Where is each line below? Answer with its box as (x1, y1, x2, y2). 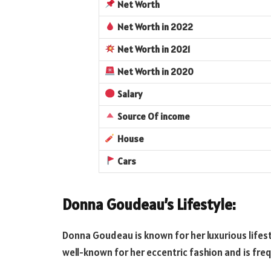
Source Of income (117, 110, 190, 122)
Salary (117, 88, 142, 100)
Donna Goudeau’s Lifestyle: (62, 194, 236, 214)
